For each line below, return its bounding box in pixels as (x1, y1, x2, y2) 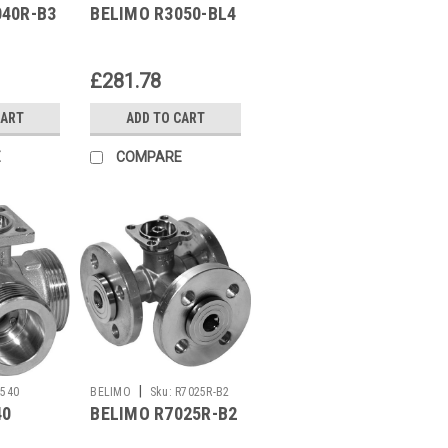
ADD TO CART (126, 110, 206, 126)
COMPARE (116, 148, 183, 165)
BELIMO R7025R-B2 (90, 402, 238, 424)
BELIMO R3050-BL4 (90, 3, 237, 24)
